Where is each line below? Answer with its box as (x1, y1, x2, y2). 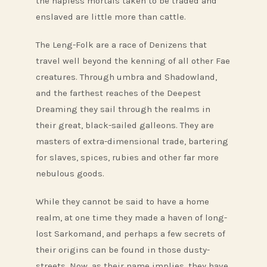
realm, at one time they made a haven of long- (36, 212, 227, 223)
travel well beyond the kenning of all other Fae (36, 55, 230, 67)
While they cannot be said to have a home (36, 196, 209, 207)
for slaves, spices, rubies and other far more (36, 152, 219, 163)
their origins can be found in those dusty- (36, 244, 210, 256)
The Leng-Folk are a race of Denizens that (36, 39, 207, 51)
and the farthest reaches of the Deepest (36, 88, 201, 99)
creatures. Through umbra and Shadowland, (36, 72, 217, 83)
